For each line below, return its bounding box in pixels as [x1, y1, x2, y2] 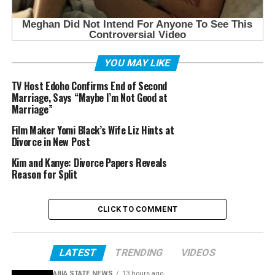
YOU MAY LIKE [103, 57, 172, 69]
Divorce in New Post [11, 134, 90, 150]
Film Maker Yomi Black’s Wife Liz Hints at [11, 123, 174, 138]
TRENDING [113, 247, 165, 259]
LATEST [58, 247, 98, 259]
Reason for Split [11, 167, 77, 182]
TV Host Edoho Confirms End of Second [11, 79, 168, 94]
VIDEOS [179, 247, 217, 259]
